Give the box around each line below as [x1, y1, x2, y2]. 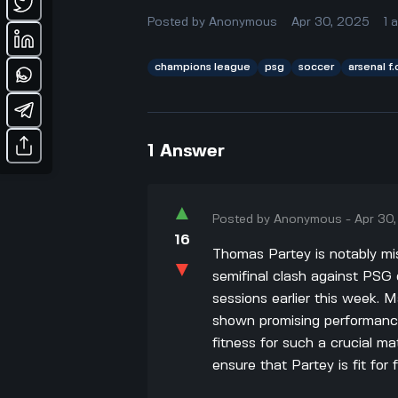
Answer [160, 142, 226, 160]
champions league [155, 61, 251, 72]
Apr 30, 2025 [291, 15, 370, 28]
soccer [298, 61, 335, 72]
